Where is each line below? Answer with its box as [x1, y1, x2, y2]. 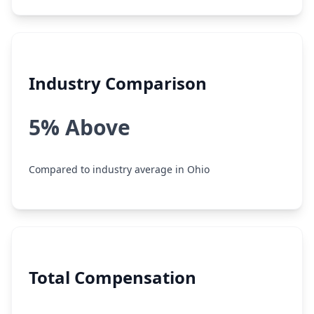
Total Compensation [29, 266, 196, 289]
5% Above [29, 113, 130, 142]
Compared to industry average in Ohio [29, 163, 210, 176]
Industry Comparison [29, 71, 207, 95]
